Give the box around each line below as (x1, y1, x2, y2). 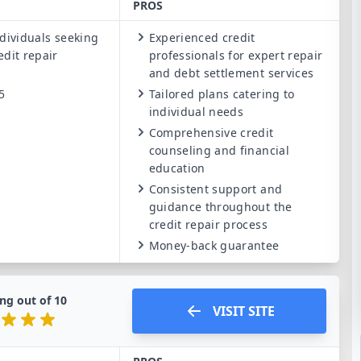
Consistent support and (148, 181, 283, 197)
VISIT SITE (212, 302, 275, 320)
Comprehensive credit (148, 125, 274, 140)
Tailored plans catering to (148, 86, 295, 102)
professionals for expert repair (148, 48, 323, 63)
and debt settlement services (148, 65, 314, 81)
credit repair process (148, 217, 268, 232)
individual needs (148, 104, 244, 119)
